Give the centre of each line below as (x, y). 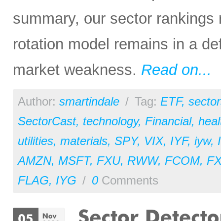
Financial (168, 121)
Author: (38, 101)
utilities (36, 141)
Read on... (176, 70)
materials (84, 141)
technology (110, 121)
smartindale (89, 101)
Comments (128, 180)
